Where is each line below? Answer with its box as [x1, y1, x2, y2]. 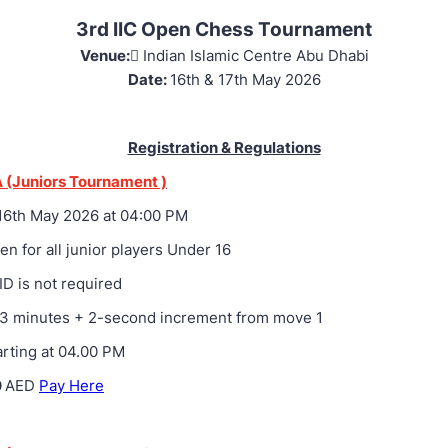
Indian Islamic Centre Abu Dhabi [142, 46, 369, 65]
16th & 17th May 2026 [169, 70, 321, 89]
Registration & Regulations [127, 138, 321, 157]
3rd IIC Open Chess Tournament [76, 18, 372, 41]
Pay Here [39, 376, 104, 395]
